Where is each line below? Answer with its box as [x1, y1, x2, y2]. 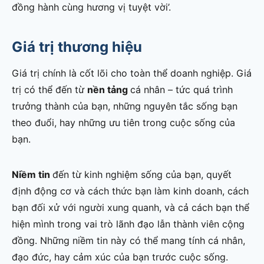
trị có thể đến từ [12, 84, 87, 96]
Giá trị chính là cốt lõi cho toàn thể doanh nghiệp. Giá [12, 67, 252, 80]
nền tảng [87, 84, 130, 96]
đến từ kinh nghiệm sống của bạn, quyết [52, 169, 232, 181]
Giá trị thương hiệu [12, 38, 142, 56]
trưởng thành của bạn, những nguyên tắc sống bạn [12, 100, 237, 113]
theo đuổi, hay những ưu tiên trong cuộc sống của [12, 117, 235, 129]
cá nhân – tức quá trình [130, 84, 233, 96]
